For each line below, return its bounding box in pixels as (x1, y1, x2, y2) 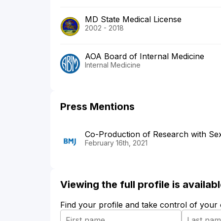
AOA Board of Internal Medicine (85, 51, 204, 62)
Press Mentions (60, 101, 135, 113)
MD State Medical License (85, 14, 182, 25)
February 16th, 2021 (85, 139, 147, 147)
